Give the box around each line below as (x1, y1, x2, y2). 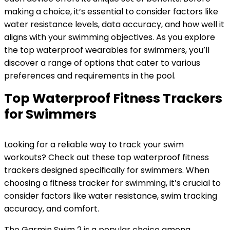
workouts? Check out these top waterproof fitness (4, 151, 209, 163)
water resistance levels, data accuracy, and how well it (4, 18, 224, 30)
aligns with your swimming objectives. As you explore (4, 31, 215, 43)
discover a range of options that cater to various (4, 57, 200, 69)
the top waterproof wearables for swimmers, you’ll (4, 44, 209, 56)
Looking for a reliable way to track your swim (4, 139, 184, 150)
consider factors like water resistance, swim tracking (4, 190, 217, 202)
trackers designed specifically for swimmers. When (4, 164, 209, 176)
